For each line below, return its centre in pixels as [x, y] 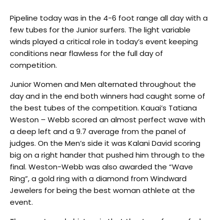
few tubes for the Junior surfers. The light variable [100, 29]
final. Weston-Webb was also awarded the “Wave [101, 166]
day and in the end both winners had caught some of [108, 96]
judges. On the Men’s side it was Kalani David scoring [105, 143]
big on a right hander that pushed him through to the [107, 155]
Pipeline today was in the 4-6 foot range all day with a [109, 18]
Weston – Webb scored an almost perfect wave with [108, 119]
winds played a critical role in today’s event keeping [104, 41]
